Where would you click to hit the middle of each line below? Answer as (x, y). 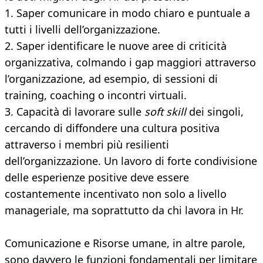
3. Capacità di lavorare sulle (75, 112)
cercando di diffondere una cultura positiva (112, 128)
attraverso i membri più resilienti (87, 145)
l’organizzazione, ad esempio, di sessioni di (111, 79)
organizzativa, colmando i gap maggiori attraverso (130, 63)
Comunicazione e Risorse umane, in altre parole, (125, 243)
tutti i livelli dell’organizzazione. (82, 30)
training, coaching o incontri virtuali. (96, 95)
